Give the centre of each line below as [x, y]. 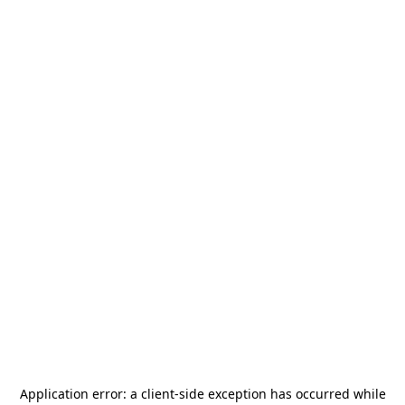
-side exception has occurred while [280, 394]
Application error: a [80, 394]
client [157, 394]
